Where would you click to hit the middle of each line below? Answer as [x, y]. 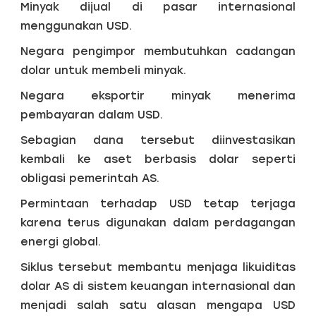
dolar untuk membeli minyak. [103, 70]
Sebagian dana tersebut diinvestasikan [158, 140]
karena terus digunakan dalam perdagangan [158, 222]
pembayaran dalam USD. [91, 114]
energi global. [60, 241]
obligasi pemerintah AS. [90, 178]
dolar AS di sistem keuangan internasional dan [158, 286]
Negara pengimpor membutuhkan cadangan [158, 51]
